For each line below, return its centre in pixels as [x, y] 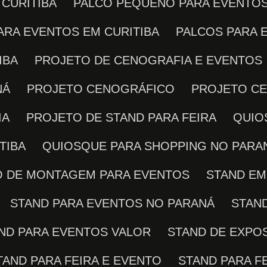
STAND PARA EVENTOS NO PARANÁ [117, 203]
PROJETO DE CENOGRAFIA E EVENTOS [153, 60]
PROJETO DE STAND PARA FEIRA [125, 117]
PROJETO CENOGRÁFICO [105, 89]
